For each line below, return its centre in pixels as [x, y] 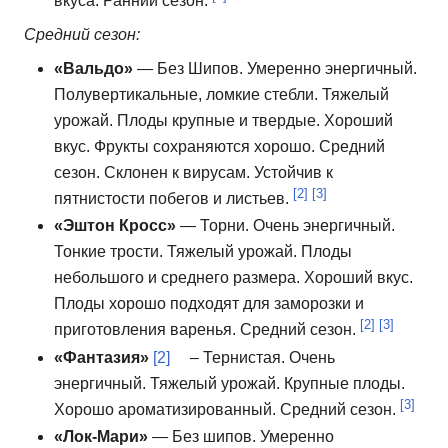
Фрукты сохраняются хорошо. [206, 146]
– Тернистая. [237, 357]
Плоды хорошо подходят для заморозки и [209, 304]
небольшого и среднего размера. [179, 278]
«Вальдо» [93, 68]
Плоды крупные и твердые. [220, 120]
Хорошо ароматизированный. [167, 409]
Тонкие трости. [110, 252]
